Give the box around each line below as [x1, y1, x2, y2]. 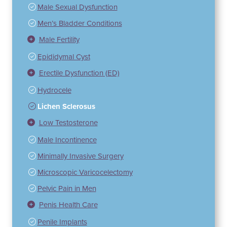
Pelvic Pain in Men [37, 183, 96, 195]
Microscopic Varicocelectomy [37, 167, 133, 178]
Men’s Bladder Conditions [37, 18, 122, 29]
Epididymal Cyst [37, 51, 90, 63]
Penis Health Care [39, 199, 98, 211]
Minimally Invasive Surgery [37, 150, 124, 162]
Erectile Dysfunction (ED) [39, 67, 120, 79]
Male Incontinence [37, 134, 97, 146]
